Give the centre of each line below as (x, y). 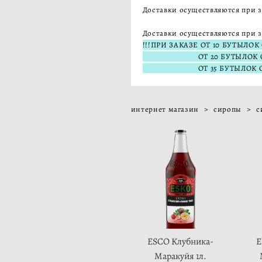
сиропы (227, 109)
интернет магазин (165, 109)
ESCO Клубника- (180, 242)
